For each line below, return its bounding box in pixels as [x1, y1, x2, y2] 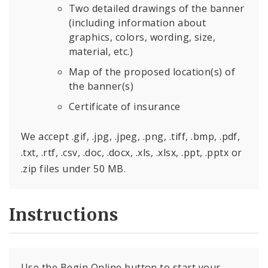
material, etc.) [69, 45, 133, 59]
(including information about [69, 16, 206, 30]
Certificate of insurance [69, 99, 181, 113]
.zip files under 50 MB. [21, 162, 126, 176]
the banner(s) [69, 79, 134, 93]
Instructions [9, 204, 118, 226]
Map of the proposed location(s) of [69, 65, 236, 78]
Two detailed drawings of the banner [69, 2, 245, 16]
